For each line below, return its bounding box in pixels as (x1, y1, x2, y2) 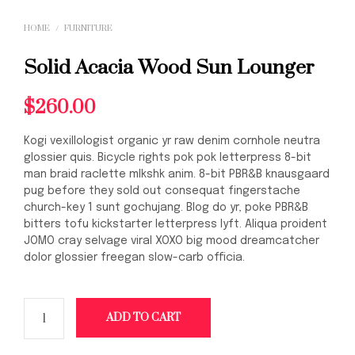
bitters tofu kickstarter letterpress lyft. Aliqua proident (24, 219, 327, 231)
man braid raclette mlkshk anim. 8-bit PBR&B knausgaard (24, 169, 330, 181)
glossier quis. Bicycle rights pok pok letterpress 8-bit (24, 152, 311, 164)
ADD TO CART (105, 311, 181, 326)
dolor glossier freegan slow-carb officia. (24, 252, 245, 264)
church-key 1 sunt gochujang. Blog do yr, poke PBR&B (24, 202, 308, 214)
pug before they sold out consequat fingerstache (24, 185, 300, 197)
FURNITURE (64, 23, 113, 35)
